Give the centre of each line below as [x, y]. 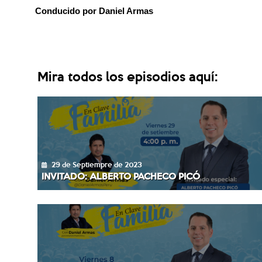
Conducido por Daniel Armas [94, 11]
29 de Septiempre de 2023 [96, 164]
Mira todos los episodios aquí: [127, 75]
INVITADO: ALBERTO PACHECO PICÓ [121, 175]
